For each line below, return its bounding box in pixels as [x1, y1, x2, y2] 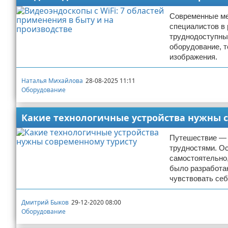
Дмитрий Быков [21, 197, 69, 207]
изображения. [169, 52, 217, 61]
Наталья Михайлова [21, 76, 83, 85]
